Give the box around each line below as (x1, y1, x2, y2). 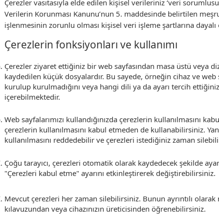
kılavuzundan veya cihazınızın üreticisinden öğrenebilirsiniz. (4, 204, 206, 214)
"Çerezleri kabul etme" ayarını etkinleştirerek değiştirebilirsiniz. (4, 168, 216, 178)
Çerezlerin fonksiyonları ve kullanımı (4, 38, 177, 51)
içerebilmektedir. (4, 92, 60, 102)
